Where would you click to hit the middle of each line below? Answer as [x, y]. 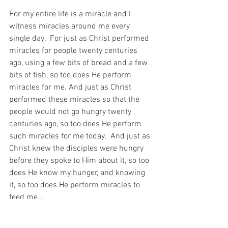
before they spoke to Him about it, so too [80, 161]
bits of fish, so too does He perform [71, 75]
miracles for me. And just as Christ [71, 87]
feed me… [26, 197]
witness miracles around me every [70, 26]
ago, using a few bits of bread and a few [79, 63]
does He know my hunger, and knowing [78, 173]
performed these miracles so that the [75, 99]
